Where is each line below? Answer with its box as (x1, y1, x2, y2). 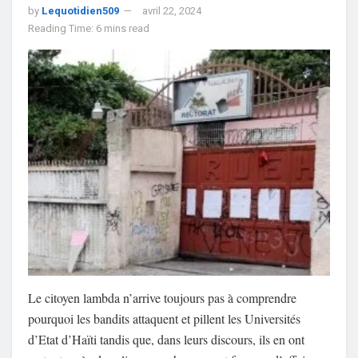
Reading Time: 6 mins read (28, 20, 149, 36)
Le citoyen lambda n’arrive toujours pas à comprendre (28, 289, 296, 307)
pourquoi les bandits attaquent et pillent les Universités (28, 310, 300, 328)
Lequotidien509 (42, 2, 119, 18)
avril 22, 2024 (142, 2, 201, 18)
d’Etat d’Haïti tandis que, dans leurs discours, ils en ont (28, 331, 304, 348)
